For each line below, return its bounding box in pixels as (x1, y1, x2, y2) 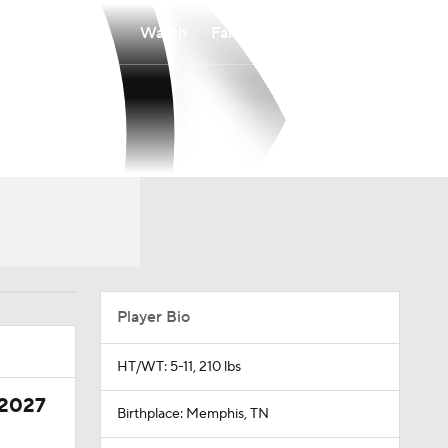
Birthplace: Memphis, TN (116, 405, 269, 423)
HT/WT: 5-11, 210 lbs (116, 358, 241, 376)
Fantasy (211, 22, 266, 43)
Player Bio (116, 307, 190, 327)
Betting (290, 22, 344, 43)
